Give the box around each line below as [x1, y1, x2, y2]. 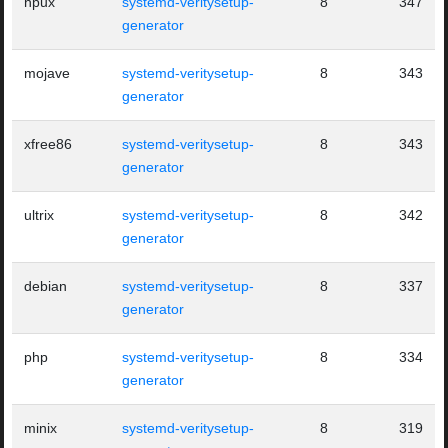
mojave [24, 65, 71, 82]
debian [24, 278, 68, 295]
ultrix [24, 207, 55, 224]
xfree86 [24, 136, 73, 153]
